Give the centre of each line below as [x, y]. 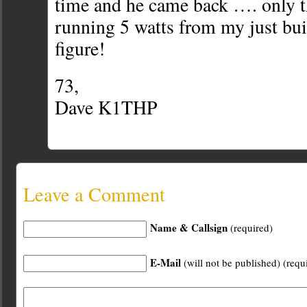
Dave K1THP [106, 108]
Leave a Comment [94, 194]
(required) [250, 228]
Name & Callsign [189, 228]
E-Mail [165, 262]
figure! [80, 49]
